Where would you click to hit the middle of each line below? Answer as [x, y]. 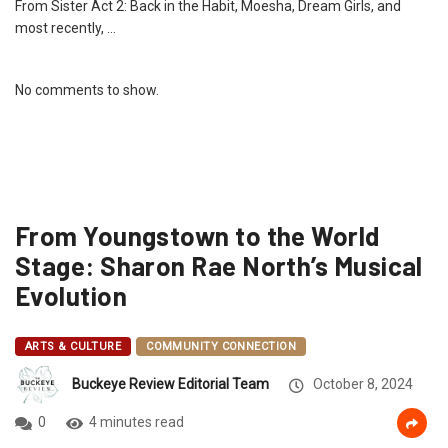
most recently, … [65, 27]
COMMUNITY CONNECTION [221, 346]
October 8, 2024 [361, 384]
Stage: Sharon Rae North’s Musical [219, 265]
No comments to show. [87, 89]
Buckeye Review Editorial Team [170, 384]
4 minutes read [136, 421]
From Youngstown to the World [197, 235]
